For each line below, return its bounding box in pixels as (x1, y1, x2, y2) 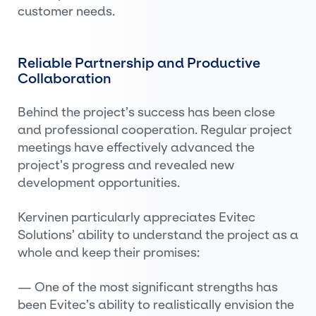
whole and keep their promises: (18, 245, 200, 260)
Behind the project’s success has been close (18, 104, 275, 120)
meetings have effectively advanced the (18, 140, 255, 155)
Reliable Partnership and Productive (18, 54, 260, 71)
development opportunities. (18, 175, 180, 190)
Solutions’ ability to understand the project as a (18, 227, 298, 243)
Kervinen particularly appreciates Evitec (18, 209, 255, 225)
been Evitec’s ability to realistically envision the (18, 297, 294, 312)
